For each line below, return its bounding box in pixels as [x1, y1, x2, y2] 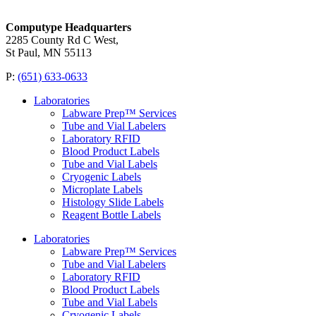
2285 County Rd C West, [6, 33, 119, 46]
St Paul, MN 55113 [6, 46, 92, 59]
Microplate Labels [62, 183, 142, 195]
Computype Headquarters [6, 20, 131, 33]
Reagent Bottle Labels [62, 208, 161, 221]
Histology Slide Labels [62, 195, 164, 208]
